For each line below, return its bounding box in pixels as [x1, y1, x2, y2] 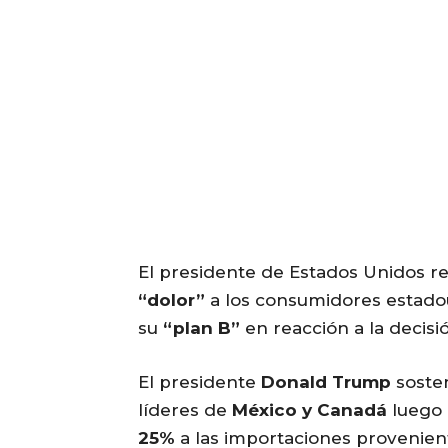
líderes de [138, 400, 232, 421]
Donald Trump [261, 372, 391, 393]
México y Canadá [232, 400, 387, 421]
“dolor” [138, 290, 205, 311]
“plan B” [163, 318, 240, 339]
